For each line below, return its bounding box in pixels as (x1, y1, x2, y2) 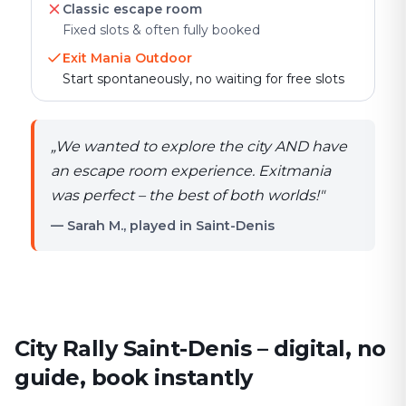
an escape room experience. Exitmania (51, 162, 331, 179)
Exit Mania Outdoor (63, 50, 192, 66)
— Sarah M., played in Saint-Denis (51, 217, 275, 234)
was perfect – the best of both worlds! (51, 187, 319, 204)
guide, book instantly (14, 364, 253, 391)
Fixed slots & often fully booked (63, 22, 260, 38)
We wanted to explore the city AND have (55, 138, 347, 155)
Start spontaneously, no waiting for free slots (63, 71, 344, 87)
